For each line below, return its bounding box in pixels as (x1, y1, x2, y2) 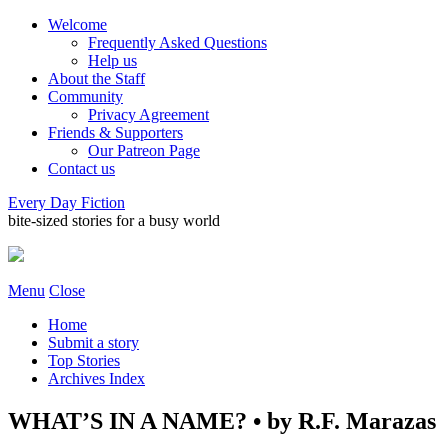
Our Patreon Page (88, 142, 200, 159)
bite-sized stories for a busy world (8, 212, 220, 229)
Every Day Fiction (8, 194, 125, 211)
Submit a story (48, 334, 139, 351)
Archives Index (48, 370, 145, 387)
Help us (88, 52, 137, 69)
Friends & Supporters (48, 124, 183, 141)
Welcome (48, 16, 107, 33)
